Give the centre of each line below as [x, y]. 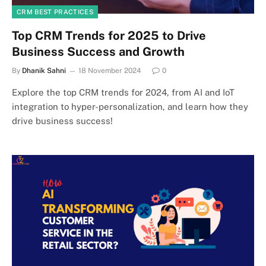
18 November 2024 [110, 71]
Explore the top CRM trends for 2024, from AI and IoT [123, 92]
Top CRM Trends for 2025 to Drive [109, 36]
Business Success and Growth [98, 52]
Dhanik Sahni [44, 71]
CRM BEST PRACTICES [55, 12]
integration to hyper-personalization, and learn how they [130, 107]
